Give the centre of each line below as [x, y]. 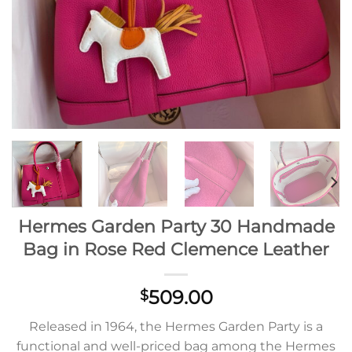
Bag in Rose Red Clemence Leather [176, 249]
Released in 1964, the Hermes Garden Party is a [176, 326]
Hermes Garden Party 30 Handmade [176, 226]
